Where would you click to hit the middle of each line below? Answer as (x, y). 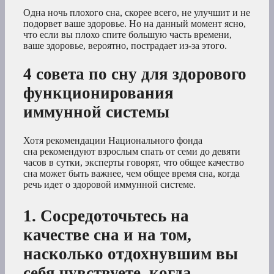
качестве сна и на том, (107, 235)
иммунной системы (96, 112)
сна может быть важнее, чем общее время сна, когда (131, 174)
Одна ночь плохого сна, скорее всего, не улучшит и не (137, 12)
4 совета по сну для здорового (135, 74)
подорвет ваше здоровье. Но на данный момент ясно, (135, 23)
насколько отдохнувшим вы (131, 254)
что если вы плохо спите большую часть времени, (128, 34)
